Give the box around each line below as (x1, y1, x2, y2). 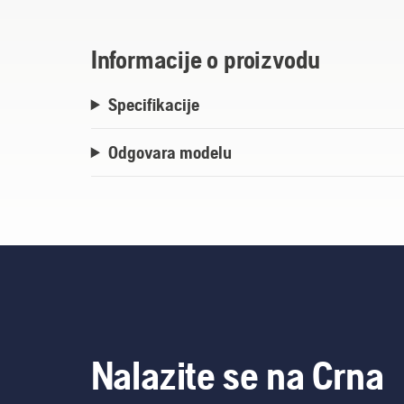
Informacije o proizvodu (90, 45, 321, 75)
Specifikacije (107, 94, 199, 115)
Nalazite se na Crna (90, 353, 384, 399)
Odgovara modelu (107, 142, 232, 163)
